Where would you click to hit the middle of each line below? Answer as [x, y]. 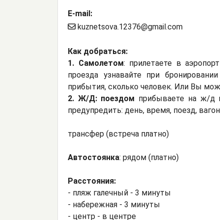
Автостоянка [94, 158]
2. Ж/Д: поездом [101, 99]
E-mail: [80, 14]
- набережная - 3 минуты [114, 205]
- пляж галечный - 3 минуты [119, 193]
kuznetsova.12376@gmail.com [129, 27]
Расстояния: [92, 181]
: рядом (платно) [149, 158]
